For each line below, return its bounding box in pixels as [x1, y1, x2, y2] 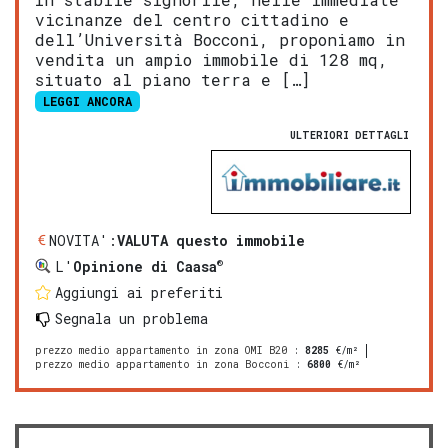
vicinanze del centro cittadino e [35, 9, 349, 31]
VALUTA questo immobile [117, 230, 305, 250]
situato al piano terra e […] [35, 69, 310, 91]
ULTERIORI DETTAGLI [290, 128, 409, 142]
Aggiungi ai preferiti [55, 282, 223, 302]
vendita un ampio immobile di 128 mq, [35, 49, 388, 71]
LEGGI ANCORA [42, 93, 132, 110]
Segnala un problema [55, 308, 208, 328]
